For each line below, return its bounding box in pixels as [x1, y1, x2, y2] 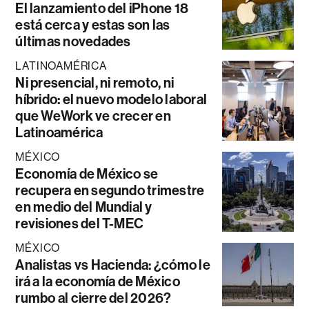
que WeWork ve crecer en [15, 107, 171, 124]
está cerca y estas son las [15, 16, 170, 33]
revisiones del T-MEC [15, 215, 144, 232]
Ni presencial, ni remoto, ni [15, 74, 175, 91]
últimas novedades [15, 32, 131, 50]
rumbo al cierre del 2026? [15, 289, 172, 306]
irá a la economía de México [15, 272, 180, 290]
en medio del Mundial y [15, 198, 152, 215]
